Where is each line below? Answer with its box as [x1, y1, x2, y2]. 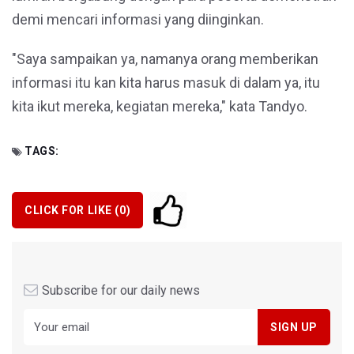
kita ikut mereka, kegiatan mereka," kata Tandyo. [12, 98, 307, 115]
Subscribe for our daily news [42, 283, 200, 298]
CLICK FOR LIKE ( [24, 203, 119, 217]
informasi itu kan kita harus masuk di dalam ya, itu [12, 74, 320, 91]
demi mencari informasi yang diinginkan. [12, 11, 264, 28]
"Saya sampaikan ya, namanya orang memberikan [12, 51, 318, 67]
